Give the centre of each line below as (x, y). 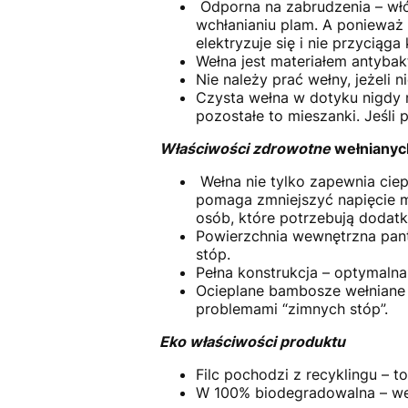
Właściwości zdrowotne (246, 149)
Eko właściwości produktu (252, 342)
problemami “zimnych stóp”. (291, 309)
